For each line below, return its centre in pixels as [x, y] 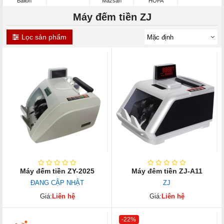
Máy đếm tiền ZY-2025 [57, 171]
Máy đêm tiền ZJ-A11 [167, 171]
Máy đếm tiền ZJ [112, 17]
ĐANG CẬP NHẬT [57, 183]
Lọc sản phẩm [44, 37]
